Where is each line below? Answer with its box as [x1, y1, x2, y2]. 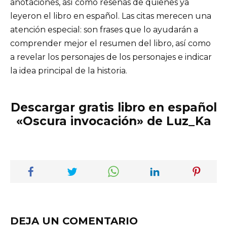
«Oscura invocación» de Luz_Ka [16, 114, 211, 129]
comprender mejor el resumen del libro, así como [10, 39, 211, 49]
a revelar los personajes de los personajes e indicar [10, 52, 212, 62]
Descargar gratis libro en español [10, 100, 217, 115]
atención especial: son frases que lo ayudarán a [10, 25, 198, 35]
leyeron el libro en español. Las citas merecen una [10, 11, 211, 21]
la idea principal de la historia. [10, 66, 127, 76]
